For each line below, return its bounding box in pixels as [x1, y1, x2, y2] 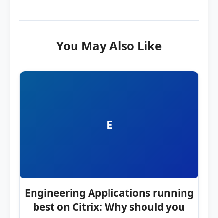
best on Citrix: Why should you [33, 200, 185, 214]
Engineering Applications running [24, 185, 194, 200]
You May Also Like [56, 37, 162, 54]
